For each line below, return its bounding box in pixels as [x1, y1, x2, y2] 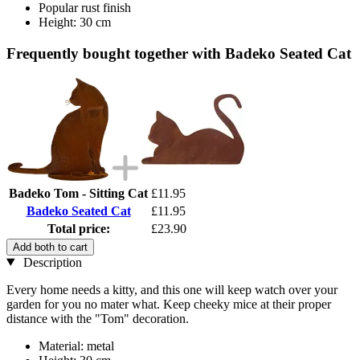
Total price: [47, 221, 110, 235]
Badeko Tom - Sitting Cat [9, 186, 148, 200]
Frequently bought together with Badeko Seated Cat [6, 44, 351, 62]
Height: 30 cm [39, 15, 111, 30]
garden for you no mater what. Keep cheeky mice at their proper [6, 297, 331, 311]
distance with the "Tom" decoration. [6, 311, 189, 325]
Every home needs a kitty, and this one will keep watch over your [6, 282, 337, 297]
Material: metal [39, 338, 114, 353]
